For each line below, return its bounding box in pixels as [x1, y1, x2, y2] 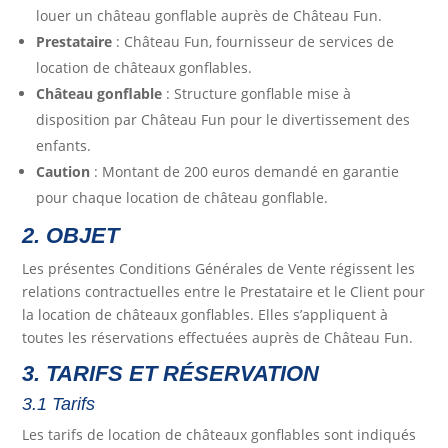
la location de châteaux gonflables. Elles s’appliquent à [22, 305, 389, 325]
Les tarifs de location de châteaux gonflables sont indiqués [22, 425, 417, 445]
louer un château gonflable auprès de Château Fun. [36, 6, 383, 26]
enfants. [36, 136, 92, 156]
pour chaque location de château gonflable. [36, 188, 329, 208]
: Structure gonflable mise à [162, 84, 352, 104]
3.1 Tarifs [22, 394, 96, 415]
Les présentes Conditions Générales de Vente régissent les [22, 259, 416, 279]
